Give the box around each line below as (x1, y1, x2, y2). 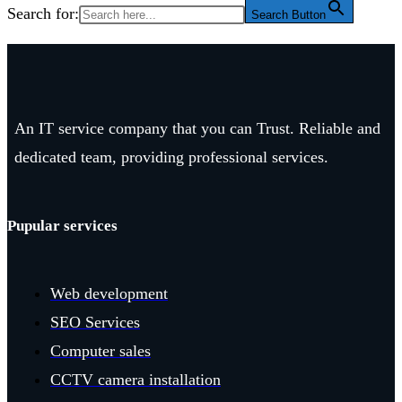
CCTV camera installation (50, 371, 221, 389)
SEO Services (50, 313, 140, 332)
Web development (50, 284, 168, 303)
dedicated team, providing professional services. (14, 148, 328, 167)
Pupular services (7, 216, 118, 234)
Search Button (251, 8, 326, 22)
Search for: (7, 4, 79, 23)
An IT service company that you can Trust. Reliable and (14, 119, 380, 138)
